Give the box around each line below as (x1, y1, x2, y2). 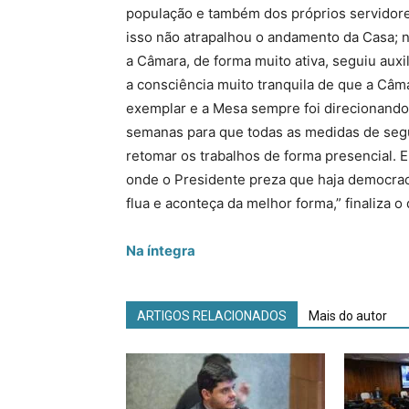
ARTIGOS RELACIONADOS (137, 309, 287, 323)
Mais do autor (309, 309, 387, 323)
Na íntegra (126, 242, 195, 259)
